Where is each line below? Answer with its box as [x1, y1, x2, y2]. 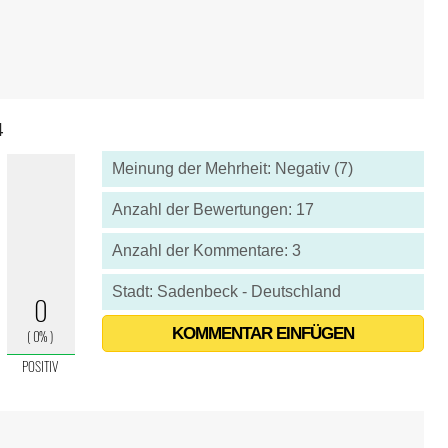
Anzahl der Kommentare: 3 [111, 242, 301, 259]
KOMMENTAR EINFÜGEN [171, 324, 354, 343]
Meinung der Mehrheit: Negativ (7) [111, 160, 353, 177]
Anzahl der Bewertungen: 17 [111, 201, 314, 218]
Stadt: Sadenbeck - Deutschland [111, 283, 341, 300]
